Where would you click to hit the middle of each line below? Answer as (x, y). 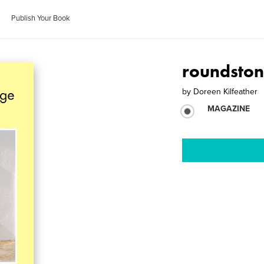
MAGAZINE (229, 109)
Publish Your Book (41, 18)
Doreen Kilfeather (226, 92)
